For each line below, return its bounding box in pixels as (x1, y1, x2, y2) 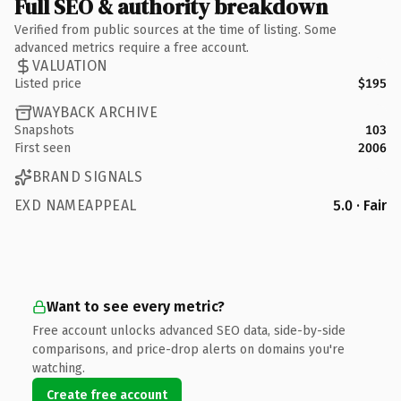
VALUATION (32, 57, 108, 74)
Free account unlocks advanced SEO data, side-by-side (32, 322, 346, 338)
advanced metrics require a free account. (14, 39, 249, 55)
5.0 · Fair (333, 196, 387, 214)
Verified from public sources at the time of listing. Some (14, 21, 337, 38)
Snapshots (14, 122, 74, 138)
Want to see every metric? (47, 297, 225, 315)
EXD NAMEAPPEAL (14, 196, 137, 214)
